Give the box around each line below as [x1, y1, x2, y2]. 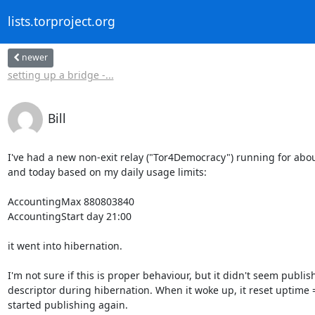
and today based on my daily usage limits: [7, 165, 207, 179]
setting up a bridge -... [7, 67, 114, 82]
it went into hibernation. [7, 238, 122, 252]
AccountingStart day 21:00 [7, 209, 131, 223]
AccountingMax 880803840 [7, 194, 134, 208]
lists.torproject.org [7, 13, 115, 30]
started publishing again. [7, 297, 128, 311]
